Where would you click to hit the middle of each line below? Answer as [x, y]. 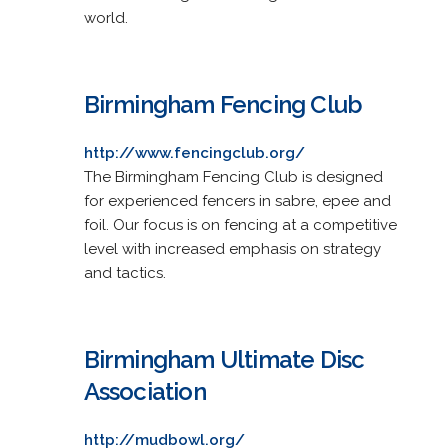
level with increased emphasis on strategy [232, 248]
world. [105, 17]
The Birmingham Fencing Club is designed [233, 176]
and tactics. [124, 272]
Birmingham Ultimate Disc [224, 359]
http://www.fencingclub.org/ [194, 152]
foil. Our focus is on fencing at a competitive [240, 224]
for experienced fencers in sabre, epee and [237, 200]
